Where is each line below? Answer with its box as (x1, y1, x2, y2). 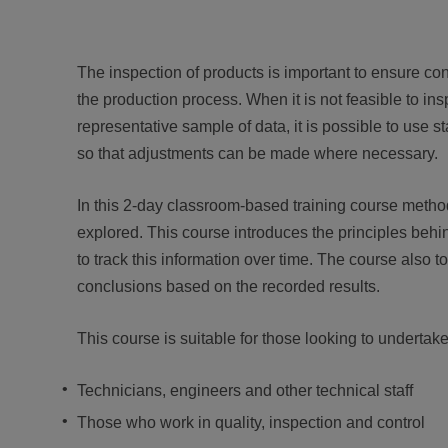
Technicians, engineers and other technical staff (77, 382, 413, 399)
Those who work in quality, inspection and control (77, 414, 425, 431)
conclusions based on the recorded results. (77, 278, 380, 295)
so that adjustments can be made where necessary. (77, 145, 438, 162)
